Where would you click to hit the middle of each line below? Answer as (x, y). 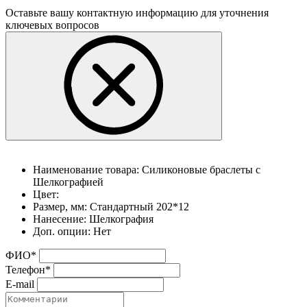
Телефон (25, 270)
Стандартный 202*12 (139, 207)
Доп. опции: (62, 232)
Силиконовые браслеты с (201, 170)
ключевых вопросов (52, 25)
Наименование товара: (86, 170)
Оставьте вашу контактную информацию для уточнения (137, 13)
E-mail (20, 284)
